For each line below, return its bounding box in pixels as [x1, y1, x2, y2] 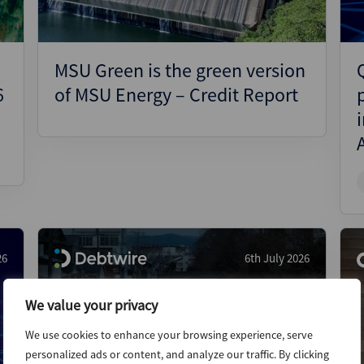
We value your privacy [25, 296, 158, 314]
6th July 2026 [245, 250, 310, 266]
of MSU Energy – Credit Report [54, 82, 298, 107]
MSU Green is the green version [54, 58, 305, 83]
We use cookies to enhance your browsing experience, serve [25, 327, 313, 342]
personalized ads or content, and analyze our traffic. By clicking [25, 347, 329, 362]
